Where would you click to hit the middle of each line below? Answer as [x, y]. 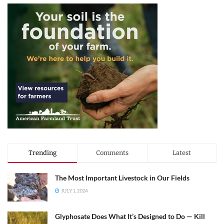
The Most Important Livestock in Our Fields [122, 177]
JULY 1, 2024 [74, 191]
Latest [181, 152]
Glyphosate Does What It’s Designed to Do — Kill [130, 216]
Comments [112, 152]
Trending [43, 152]
